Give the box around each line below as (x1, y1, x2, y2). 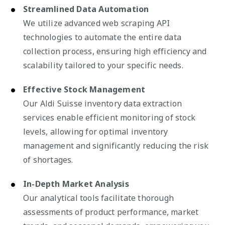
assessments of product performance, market (23, 206, 199, 217)
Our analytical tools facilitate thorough (23, 192, 174, 203)
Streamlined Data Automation (23, 3, 149, 15)
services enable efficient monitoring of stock (23, 111, 196, 123)
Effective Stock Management (23, 83, 146, 95)
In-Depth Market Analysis (23, 178, 129, 189)
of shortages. (23, 154, 73, 165)
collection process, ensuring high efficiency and (23, 45, 207, 57)
